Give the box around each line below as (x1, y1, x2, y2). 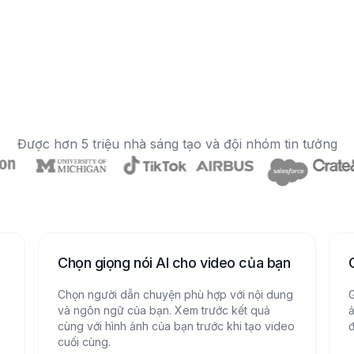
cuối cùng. (58, 335, 111, 348)
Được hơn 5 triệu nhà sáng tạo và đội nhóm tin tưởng (17, 136, 337, 152)
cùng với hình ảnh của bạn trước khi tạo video (58, 319, 295, 333)
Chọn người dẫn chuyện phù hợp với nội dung (58, 288, 293, 301)
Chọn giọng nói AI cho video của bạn (58, 254, 291, 271)
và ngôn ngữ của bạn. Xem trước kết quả (58, 303, 270, 317)
